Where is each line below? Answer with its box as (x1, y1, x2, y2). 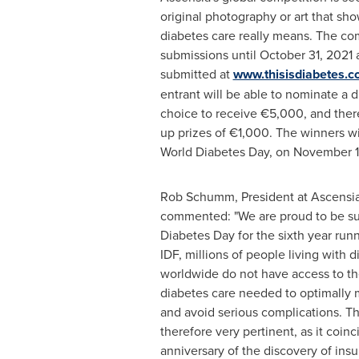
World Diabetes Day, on (159, 143, 293, 160)
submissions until (159, 46, 260, 63)
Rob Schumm (159, 188, 235, 205)
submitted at (159, 65, 233, 83)
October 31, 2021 (259, 46, 353, 63)
